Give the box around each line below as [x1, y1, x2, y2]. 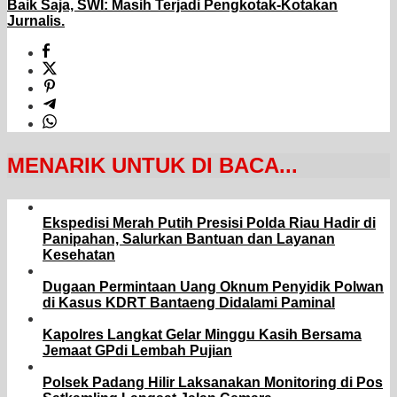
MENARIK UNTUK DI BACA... [7, 153, 298, 178]
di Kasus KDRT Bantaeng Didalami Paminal [43, 295, 335, 311]
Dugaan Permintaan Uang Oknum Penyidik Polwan [43, 279, 384, 295]
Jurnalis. [7, 13, 65, 29]
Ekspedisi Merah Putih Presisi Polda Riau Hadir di [43, 215, 376, 231]
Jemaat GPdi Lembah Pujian [43, 343, 232, 359]
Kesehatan [43, 247, 115, 263]
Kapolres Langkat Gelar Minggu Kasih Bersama [43, 327, 362, 343]
